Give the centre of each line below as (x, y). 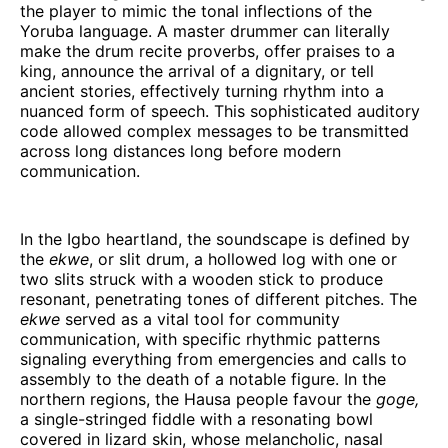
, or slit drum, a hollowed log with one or (243, 258)
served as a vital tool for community (202, 318)
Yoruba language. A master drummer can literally (205, 30)
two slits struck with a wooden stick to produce (201, 278)
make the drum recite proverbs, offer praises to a (207, 50)
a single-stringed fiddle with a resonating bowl (196, 418)
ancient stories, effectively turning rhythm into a (202, 90)
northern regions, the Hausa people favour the (198, 398)
